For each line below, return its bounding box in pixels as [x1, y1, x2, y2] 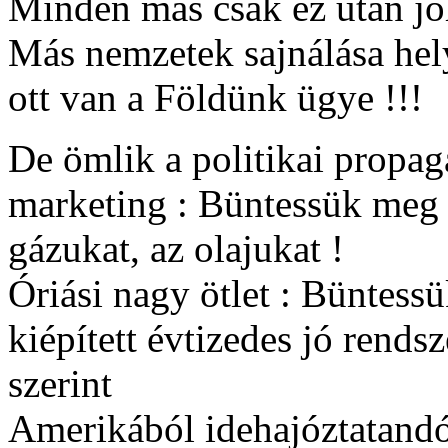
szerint [8, 362, 112, 406]
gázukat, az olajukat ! [8, 227, 344, 271]
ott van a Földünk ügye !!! [8, 76, 423, 120]
